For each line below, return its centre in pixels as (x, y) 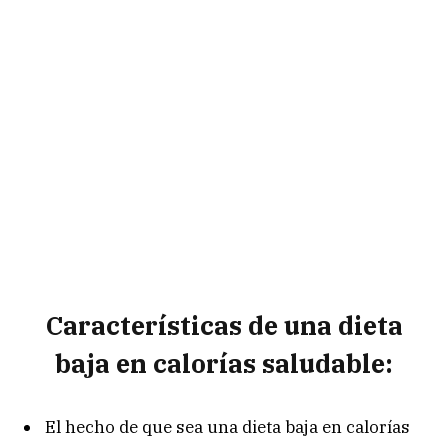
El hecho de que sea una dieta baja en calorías (227, 427)
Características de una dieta (224, 325)
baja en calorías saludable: (224, 363)
